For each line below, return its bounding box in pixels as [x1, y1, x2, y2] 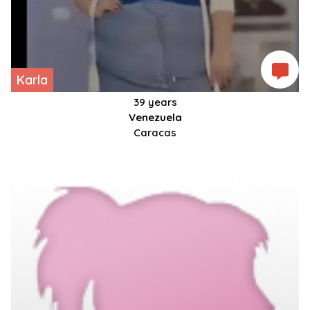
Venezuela [128, 111, 182, 125]
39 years [133, 95, 177, 109]
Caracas [134, 126, 176, 140]
